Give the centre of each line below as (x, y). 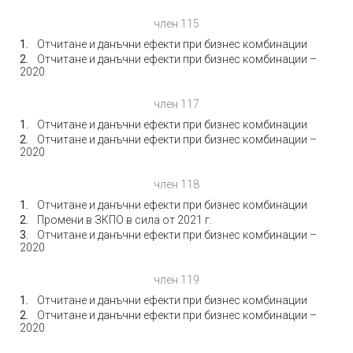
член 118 (176, 184)
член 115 (176, 24)
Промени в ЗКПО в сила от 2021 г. (124, 220)
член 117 (176, 104)
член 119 (176, 280)
